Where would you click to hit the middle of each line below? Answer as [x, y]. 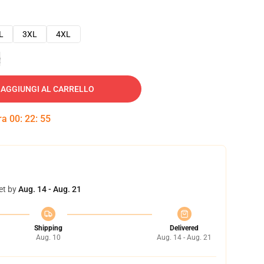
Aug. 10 [48, 237]
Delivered [184, 228]
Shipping [48, 228]
